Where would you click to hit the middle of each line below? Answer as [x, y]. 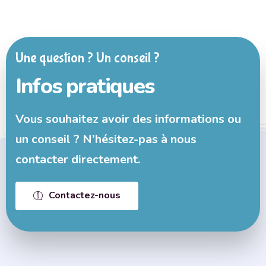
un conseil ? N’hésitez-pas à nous [106, 139]
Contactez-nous [85, 195]
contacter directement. [78, 159]
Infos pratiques [85, 86]
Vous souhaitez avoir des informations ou [128, 119]
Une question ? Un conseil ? [88, 58]
